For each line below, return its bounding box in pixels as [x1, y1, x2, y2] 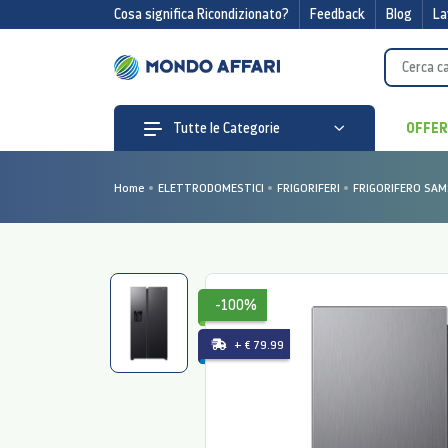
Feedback [310, 5, 365, 23]
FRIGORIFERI [277, 180, 340, 195]
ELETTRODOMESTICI [158, 180, 264, 195]
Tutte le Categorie [170, 119, 280, 137]
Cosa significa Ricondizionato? [114, 5, 289, 23]
